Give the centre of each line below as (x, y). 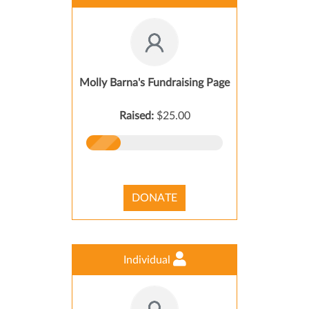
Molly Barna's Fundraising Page (154, 83)
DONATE (154, 198)
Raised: (138, 116)
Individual (148, 260)
